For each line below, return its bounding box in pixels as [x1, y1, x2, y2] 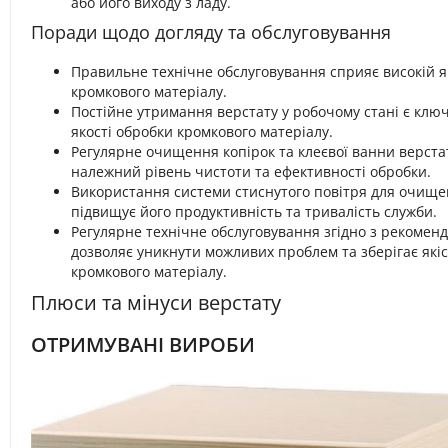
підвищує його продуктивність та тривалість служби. [71, 202, 437, 221]
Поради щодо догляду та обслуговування [31, 20, 391, 44]
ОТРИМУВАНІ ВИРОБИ [31, 331, 255, 358]
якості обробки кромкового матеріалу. [71, 122, 333, 141]
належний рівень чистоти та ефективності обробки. [71, 162, 431, 181]
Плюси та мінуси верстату [31, 289, 281, 316]
